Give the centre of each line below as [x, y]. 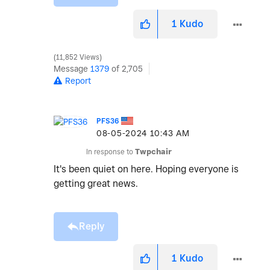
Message [72, 69]
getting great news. [96, 184]
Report [78, 81]
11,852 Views [78, 58]
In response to [111, 152]
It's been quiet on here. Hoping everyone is [146, 169]
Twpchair [153, 152]
